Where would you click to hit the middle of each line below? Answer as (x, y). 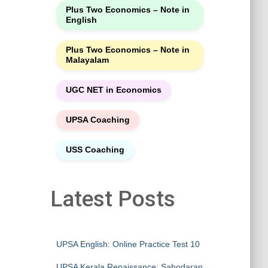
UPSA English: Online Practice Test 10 (128, 244)
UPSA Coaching (98, 120)
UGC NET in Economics (113, 90)
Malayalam (87, 60)
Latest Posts (112, 199)
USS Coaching (95, 150)
